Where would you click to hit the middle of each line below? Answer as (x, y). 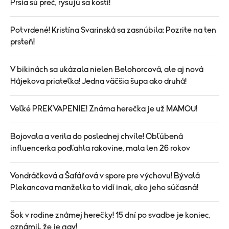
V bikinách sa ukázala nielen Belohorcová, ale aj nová (107, 69)
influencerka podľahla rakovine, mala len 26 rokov (100, 148)
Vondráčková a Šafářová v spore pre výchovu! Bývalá (105, 176)
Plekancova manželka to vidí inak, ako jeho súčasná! (104, 187)
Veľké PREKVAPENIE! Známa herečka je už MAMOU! (104, 109)
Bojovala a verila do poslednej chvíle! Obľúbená (97, 136)
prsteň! (22, 42)
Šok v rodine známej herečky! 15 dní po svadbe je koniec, (110, 215)
